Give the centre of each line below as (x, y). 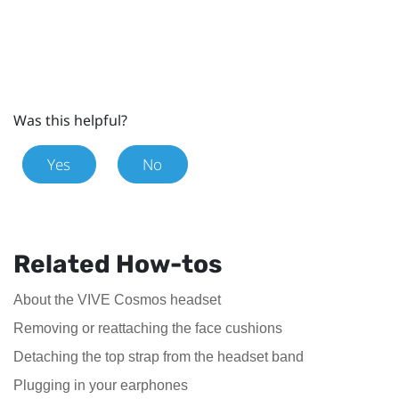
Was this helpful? (70, 120)
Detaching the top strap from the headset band (159, 356)
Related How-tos (118, 264)
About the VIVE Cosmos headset (117, 299)
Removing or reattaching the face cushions (148, 328)
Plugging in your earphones (101, 385)
